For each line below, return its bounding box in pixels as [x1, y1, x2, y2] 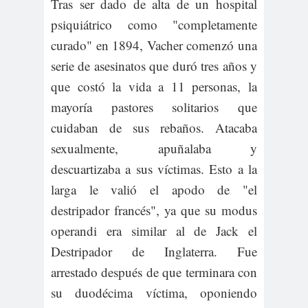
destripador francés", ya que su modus [51, 201, 257, 219]
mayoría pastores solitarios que [51, 98, 257, 116]
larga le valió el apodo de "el [51, 181, 257, 199]
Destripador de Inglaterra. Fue [51, 243, 257, 261]
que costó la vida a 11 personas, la [51, 78, 257, 96]
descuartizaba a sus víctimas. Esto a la [51, 160, 257, 178]
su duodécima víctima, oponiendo [51, 284, 257, 302]
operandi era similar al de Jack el [51, 222, 257, 240]
